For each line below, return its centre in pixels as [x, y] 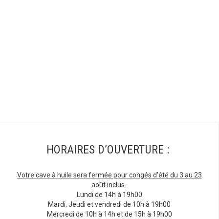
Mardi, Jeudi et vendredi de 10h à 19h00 [109, 205]
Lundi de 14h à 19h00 [109, 195]
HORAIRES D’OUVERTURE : [108, 150]
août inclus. [109, 185]
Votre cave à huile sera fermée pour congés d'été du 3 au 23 [109, 175]
